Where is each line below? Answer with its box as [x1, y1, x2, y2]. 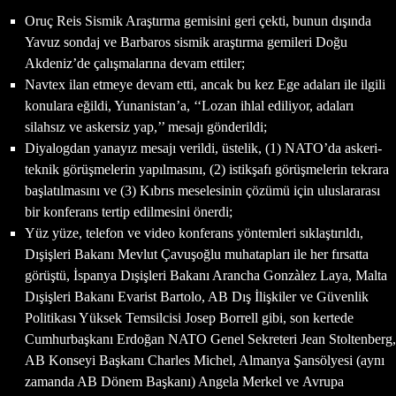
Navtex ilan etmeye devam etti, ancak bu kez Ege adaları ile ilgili [25, 76, 385, 92]
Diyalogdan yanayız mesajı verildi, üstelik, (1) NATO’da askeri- [25, 140, 382, 156]
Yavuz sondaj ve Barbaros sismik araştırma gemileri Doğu [25, 34, 347, 49]
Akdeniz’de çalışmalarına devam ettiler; [25, 55, 245, 71]
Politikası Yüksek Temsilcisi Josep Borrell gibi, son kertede [25, 309, 354, 325]
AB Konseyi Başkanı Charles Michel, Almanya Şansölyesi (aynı [25, 352, 385, 368]
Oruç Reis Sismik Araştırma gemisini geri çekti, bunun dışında [25, 12, 371, 28]
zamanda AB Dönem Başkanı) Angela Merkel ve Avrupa [25, 373, 344, 389]
